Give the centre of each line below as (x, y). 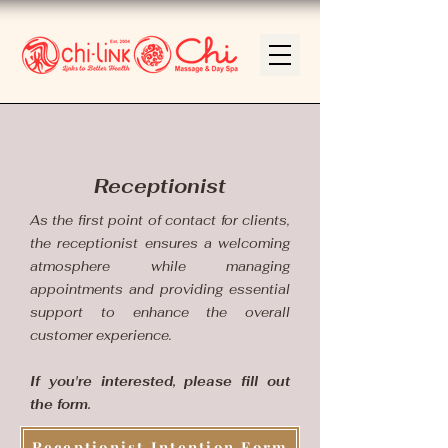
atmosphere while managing (160, 266)
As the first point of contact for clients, (160, 220)
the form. (60, 404)
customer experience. (101, 335)
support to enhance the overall (160, 312)
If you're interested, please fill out (160, 381)
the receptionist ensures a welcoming (160, 243)
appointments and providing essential (160, 289)
